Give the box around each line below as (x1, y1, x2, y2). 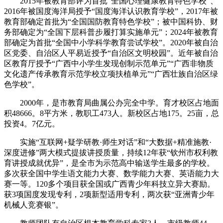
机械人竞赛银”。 (4, 200, 63, 209)
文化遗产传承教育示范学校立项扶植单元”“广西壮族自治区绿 (4, 69, 218, 78)
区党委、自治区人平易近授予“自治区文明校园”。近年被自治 (4, 48, 218, 57)
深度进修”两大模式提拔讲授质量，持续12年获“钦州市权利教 (4, 148, 218, 157)
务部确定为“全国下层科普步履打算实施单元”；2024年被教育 (4, 27, 218, 36)
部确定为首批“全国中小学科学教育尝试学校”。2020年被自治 (4, 38, 218, 47)
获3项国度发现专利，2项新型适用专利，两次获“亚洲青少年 (4, 190, 215, 199)
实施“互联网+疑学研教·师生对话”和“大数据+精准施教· (4, 137, 212, 146)
